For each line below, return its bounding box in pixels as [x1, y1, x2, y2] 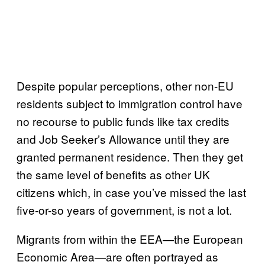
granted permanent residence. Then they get [17, 148, 243, 164]
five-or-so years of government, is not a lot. [17, 202, 232, 218]
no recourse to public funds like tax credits [17, 113, 230, 129]
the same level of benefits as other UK [17, 166, 210, 182]
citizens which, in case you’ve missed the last [17, 184, 246, 200]
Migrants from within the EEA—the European [17, 231, 243, 247]
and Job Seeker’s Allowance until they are [17, 131, 230, 147]
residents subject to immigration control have [17, 95, 243, 111]
